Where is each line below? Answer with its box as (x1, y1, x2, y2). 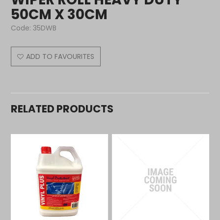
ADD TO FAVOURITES (26, 51, 95, 61)
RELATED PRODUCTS (11, 101, 114, 116)
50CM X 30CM (11, 4, 108, 24)
